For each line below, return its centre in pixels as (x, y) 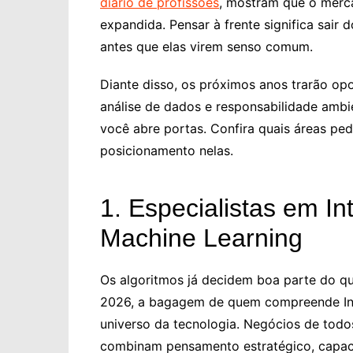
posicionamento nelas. (167, 150)
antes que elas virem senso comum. (206, 46)
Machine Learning (201, 238)
